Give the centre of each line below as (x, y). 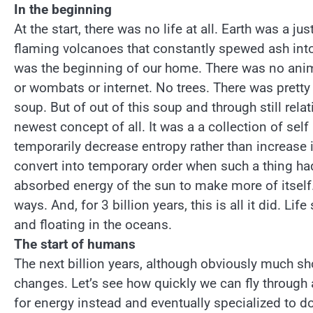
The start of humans (75, 245)
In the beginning (63, 10)
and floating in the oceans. (93, 225)
